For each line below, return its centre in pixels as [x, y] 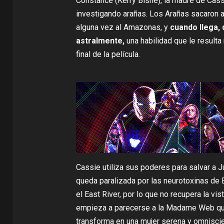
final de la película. [108, 54]
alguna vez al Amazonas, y [123, 27]
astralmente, [100, 41]
